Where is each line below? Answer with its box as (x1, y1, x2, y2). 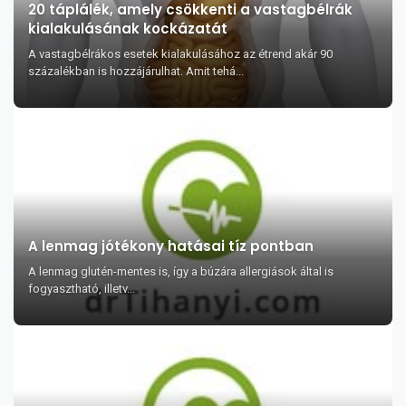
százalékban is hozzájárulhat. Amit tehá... (28, 64, 244, 78)
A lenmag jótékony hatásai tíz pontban (28, 237, 314, 256)
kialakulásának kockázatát (28, 19, 227, 38)
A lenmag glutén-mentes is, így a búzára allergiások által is (28, 265, 333, 278)
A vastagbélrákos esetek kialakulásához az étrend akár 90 (28, 47, 333, 61)
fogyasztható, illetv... (28, 282, 135, 295)
